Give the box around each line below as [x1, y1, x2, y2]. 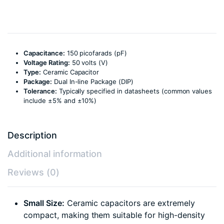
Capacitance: [23, 49, 65, 57]
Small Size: [23, 198, 64, 208]
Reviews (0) [7, 167, 59, 177]
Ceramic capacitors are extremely [64, 198, 195, 208]
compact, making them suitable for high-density [23, 210, 205, 220]
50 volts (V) [69, 58, 108, 66]
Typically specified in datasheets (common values [56, 87, 212, 95]
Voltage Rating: [23, 58, 70, 66]
